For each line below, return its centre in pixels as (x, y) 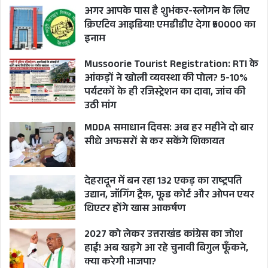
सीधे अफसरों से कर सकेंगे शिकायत (154, 143)
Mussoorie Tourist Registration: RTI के (171, 66)
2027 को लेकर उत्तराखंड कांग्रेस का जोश (163, 236)
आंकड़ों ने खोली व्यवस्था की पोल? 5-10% (166, 80)
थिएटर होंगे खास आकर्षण (135, 210)
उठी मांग (100, 107)
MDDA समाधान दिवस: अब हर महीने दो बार (169, 129)
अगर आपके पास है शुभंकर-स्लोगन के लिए (167, 13)
